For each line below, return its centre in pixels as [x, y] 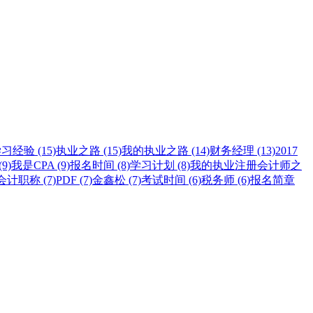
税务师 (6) [226, 180]
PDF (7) [74, 180]
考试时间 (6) [171, 180]
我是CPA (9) [41, 166]
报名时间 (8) [100, 166]
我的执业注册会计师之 [246, 166]
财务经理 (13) [242, 151]
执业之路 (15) [89, 151]
